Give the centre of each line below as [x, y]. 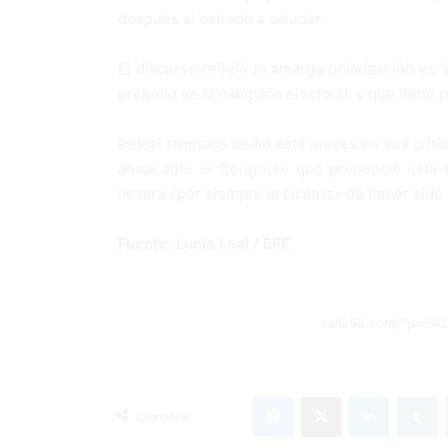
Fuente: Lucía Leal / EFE [204, 243]
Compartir [163, 416]
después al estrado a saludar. [221, 18]
